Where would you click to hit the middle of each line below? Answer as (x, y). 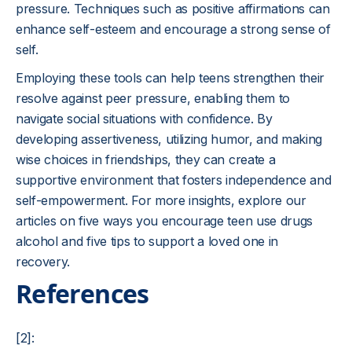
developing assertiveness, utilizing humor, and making (169, 139)
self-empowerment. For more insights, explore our (161, 200)
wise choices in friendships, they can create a (146, 159)
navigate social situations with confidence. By (144, 119)
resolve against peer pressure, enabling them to (153, 98)
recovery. (43, 262)
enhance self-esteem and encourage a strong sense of (173, 29)
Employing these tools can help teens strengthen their (170, 78)
